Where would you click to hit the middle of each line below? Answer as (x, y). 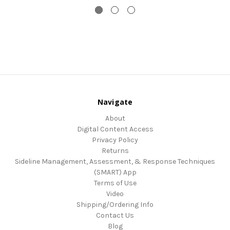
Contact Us (115, 215)
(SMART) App (115, 172)
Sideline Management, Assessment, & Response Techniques (115, 161)
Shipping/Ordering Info (115, 204)
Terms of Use (115, 183)
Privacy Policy (115, 140)
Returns (115, 150)
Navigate (115, 102)
